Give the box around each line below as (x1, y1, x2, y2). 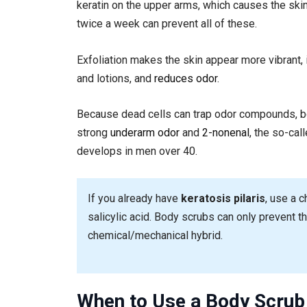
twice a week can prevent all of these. (77, 17, 257, 31)
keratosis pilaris (181, 191, 265, 205)
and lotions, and (77, 71, 154, 85)
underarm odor (110, 126, 180, 140)
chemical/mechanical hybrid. (88, 228, 223, 242)
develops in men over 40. (77, 145, 197, 158)
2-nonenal (202, 126, 249, 140)
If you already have (88, 191, 181, 205)
